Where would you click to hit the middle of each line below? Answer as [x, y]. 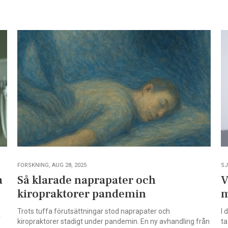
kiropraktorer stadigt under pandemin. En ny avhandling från [113, 221]
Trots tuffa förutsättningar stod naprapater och [93, 211]
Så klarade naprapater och [86, 180]
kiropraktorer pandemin [81, 194]
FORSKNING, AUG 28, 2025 [52, 165]
